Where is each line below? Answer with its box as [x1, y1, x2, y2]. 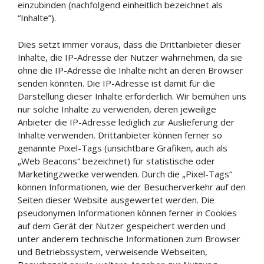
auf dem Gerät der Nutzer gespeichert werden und [18, 219, 226, 232]
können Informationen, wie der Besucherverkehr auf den [18, 180, 246, 193]
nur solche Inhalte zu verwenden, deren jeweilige [18, 103, 216, 115]
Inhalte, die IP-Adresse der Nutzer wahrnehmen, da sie [18, 51, 242, 63]
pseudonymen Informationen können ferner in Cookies [18, 206, 237, 219]
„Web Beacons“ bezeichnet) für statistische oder [18, 154, 215, 167]
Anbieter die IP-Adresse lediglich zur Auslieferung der [18, 115, 235, 128]
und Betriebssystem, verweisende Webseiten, [18, 245, 207, 258]
